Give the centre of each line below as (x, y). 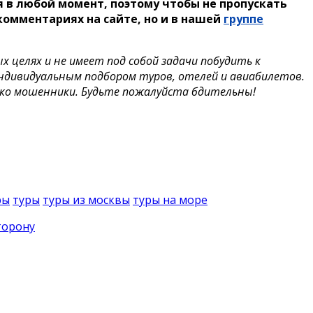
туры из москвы (86, 200)
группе (243, 19)
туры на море (170, 200)
